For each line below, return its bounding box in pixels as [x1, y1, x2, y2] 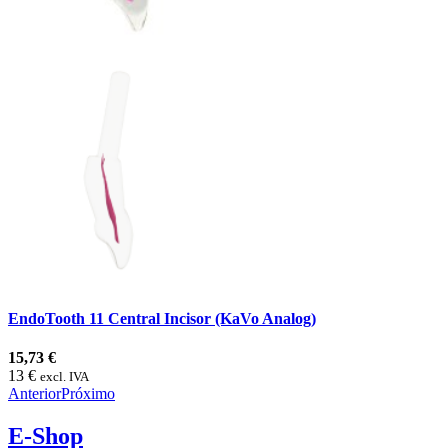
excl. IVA [40, 369, 89, 385]
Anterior [8, 385, 61, 403]
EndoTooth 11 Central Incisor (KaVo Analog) [8, 309, 316, 327]
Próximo [61, 385, 115, 403]
